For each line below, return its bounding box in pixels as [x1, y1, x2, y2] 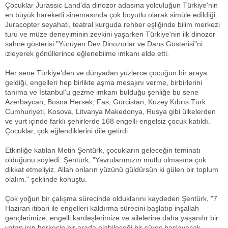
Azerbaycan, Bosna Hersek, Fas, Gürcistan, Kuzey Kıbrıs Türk [5, 98, 206, 106]
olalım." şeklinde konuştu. [5, 175, 87, 183]
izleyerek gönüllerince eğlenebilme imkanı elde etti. [5, 49, 169, 58]
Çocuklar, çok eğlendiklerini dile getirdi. [5, 127, 130, 135]
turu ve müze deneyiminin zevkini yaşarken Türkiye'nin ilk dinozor [5, 30, 215, 38]
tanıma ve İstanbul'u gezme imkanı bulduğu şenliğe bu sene [5, 88, 198, 96]
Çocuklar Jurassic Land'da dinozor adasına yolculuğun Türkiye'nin [5, 1, 218, 9]
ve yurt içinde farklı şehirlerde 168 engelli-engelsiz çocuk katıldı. [5, 117, 210, 125]
